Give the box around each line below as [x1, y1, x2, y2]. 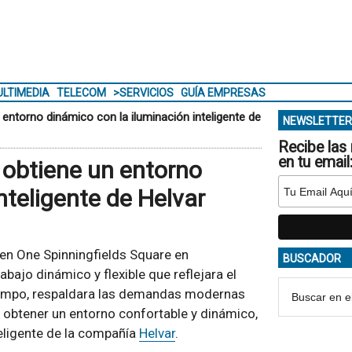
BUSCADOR [282, 252, 341, 265]
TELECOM [56, 86, 106, 99]
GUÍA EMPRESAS [180, 86, 266, 99]
